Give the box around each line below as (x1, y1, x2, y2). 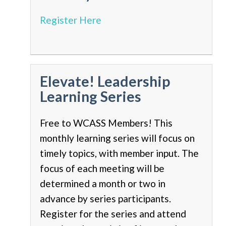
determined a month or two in (40, 177, 165, 189)
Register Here (40, 14, 101, 26)
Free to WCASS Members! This (40, 117, 173, 129)
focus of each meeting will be (40, 162, 164, 174)
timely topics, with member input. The (40, 147, 199, 159)
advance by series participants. (40, 192, 171, 204)
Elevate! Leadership (40, 72, 170, 90)
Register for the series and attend (40, 207, 186, 219)
